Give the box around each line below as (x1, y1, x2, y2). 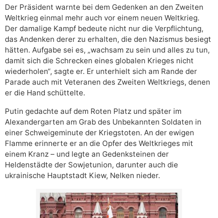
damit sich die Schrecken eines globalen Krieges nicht (5, 55, 194, 65)
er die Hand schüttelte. (5, 88, 85, 97)
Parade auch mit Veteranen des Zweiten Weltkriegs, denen (5, 77, 210, 87)
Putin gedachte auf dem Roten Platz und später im (5, 106, 182, 116)
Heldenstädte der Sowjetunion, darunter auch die (5, 160, 178, 169)
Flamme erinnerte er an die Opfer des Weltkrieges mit (5, 138, 193, 148)
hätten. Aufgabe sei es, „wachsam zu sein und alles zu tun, (5, 45, 210, 54)
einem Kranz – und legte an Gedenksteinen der (5, 149, 169, 159)
